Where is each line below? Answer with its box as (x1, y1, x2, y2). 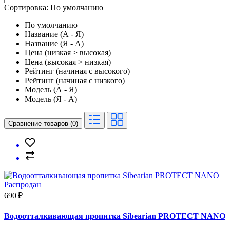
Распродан (4, 180, 41, 189)
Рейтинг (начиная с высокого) (25, 66, 130, 75)
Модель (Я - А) (25, 94, 77, 103)
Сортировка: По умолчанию (4, 3, 103, 12)
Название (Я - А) (25, 39, 84, 48)
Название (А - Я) (25, 29, 84, 39)
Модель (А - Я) (25, 85, 77, 94)
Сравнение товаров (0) (8, 119, 78, 127)
